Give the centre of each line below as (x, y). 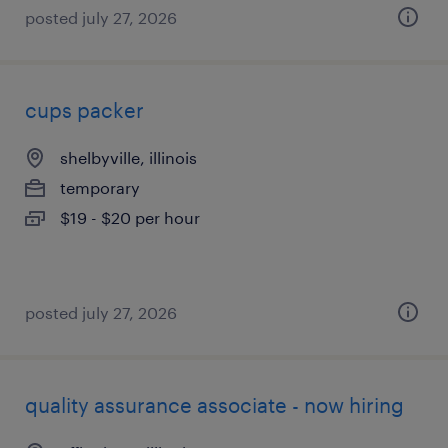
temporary (100, 187)
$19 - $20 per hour (130, 217)
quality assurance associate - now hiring (214, 405)
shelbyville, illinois (128, 157)
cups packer (84, 110)
